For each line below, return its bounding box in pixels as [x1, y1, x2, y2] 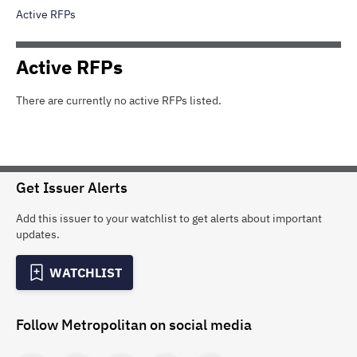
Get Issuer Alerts [16, 178, 127, 197]
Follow [16, 316, 61, 334]
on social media [147, 316, 252, 334]
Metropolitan [61, 316, 147, 334]
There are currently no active [16, 93, 162, 108]
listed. [187, 93, 222, 108]
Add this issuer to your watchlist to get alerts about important [16, 211, 322, 226]
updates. [16, 227, 60, 241]
